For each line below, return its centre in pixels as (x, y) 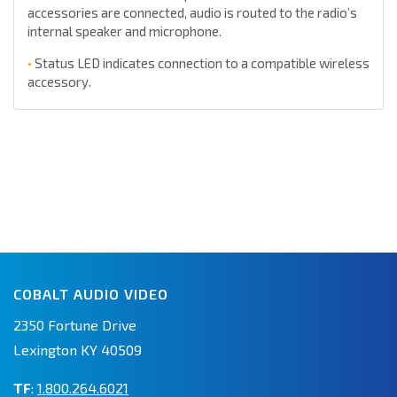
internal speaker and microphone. (125, 31)
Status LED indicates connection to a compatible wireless (201, 63)
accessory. (59, 82)
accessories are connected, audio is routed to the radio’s (192, 13)
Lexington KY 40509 (78, 350)
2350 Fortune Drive (75, 325)
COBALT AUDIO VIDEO (91, 294)
